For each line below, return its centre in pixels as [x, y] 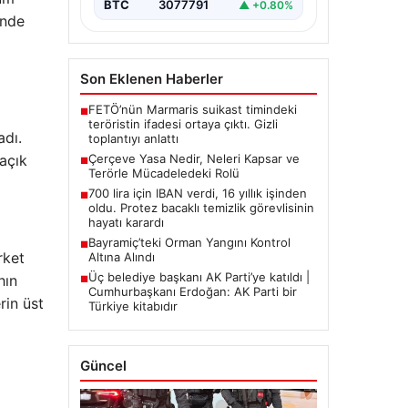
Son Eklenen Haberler [151, 79]
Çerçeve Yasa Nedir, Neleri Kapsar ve [194, 159]
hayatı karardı [126, 223]
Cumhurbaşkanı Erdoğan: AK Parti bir [192, 292]
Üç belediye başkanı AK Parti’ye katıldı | [199, 277]
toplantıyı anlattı [133, 139]
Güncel [103, 366]
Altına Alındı [121, 257]
